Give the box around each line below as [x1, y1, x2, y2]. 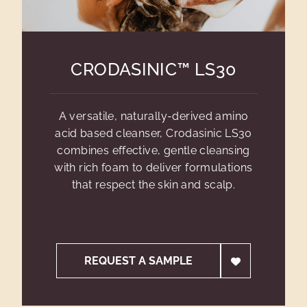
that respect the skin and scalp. [71, 178, 236, 191]
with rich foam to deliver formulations [54, 161, 253, 174]
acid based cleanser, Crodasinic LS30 [55, 127, 252, 140]
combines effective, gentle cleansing [57, 144, 250, 157]
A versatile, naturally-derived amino [58, 110, 249, 123]
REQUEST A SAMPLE [84, 254, 193, 267]
